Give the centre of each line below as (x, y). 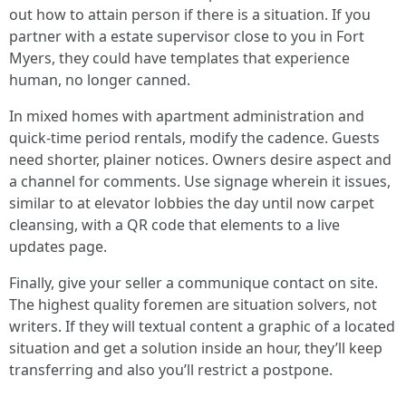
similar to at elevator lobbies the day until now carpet (192, 203)
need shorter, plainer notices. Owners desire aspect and (200, 159)
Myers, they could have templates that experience (179, 58)
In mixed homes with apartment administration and (187, 116)
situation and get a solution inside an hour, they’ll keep (196, 348)
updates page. (58, 246)
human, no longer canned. (100, 80)
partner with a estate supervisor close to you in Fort (187, 36)
